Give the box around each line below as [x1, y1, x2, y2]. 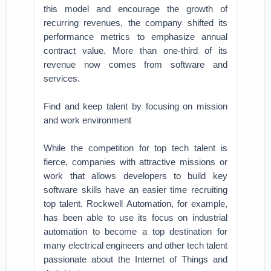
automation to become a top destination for [44, 226, 227, 237]
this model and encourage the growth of [44, 4, 227, 14]
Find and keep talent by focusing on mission [44, 101, 227, 111]
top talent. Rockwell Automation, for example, [44, 198, 227, 209]
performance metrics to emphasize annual [44, 31, 227, 42]
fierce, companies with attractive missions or [44, 157, 227, 167]
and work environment [44, 115, 132, 125]
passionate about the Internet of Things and [44, 254, 227, 264]
